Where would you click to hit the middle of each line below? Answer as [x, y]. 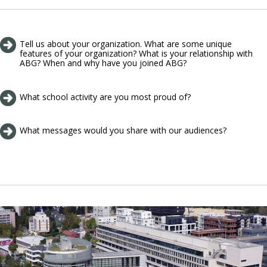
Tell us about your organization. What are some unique [126, 44]
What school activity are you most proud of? [105, 97]
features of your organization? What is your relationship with [136, 54]
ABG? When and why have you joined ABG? [103, 63]
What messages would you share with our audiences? [123, 131]
